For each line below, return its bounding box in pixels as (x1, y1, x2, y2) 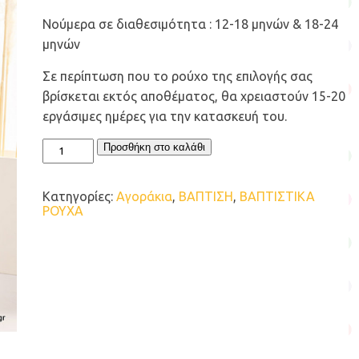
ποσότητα (41, 253, 103, 268)
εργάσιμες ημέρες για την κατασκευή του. (42, 109, 287, 124)
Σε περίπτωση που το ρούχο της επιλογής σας (42, 69, 313, 84)
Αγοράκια (115, 189, 172, 204)
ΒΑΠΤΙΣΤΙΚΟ (41, 138, 116, 153)
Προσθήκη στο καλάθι (103, 141, 206, 154)
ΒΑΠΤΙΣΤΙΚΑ (239, 189, 315, 204)
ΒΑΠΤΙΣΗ (178, 189, 233, 204)
